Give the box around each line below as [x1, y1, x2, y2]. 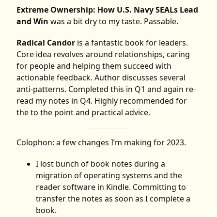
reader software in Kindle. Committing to [36, 182, 186, 193]
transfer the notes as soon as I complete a [36, 193, 191, 204]
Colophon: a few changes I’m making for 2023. [16, 137, 186, 148]
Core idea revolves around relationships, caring [16, 49, 190, 60]
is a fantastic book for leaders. [75, 37, 188, 48]
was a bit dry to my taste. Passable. [48, 16, 179, 27]
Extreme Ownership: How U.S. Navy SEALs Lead [16, 4, 199, 15]
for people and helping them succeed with [16, 61, 172, 72]
